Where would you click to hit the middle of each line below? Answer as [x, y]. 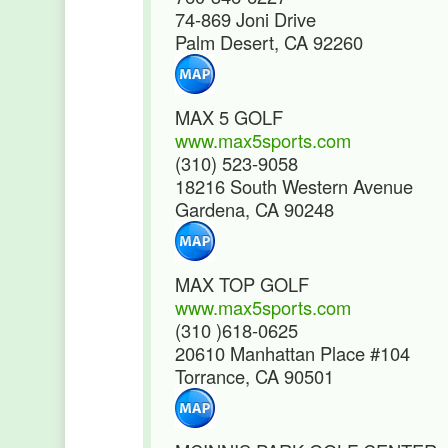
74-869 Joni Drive [245, 19]
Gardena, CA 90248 [254, 209]
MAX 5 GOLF [229, 117]
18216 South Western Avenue [294, 186]
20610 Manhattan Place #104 [292, 353]
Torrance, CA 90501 [254, 376]
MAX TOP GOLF [242, 284]
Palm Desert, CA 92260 [269, 42]
